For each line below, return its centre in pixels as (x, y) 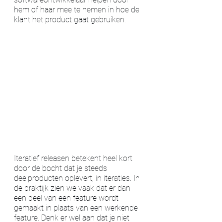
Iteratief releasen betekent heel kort (74, 158)
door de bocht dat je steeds (61, 168)
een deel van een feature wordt (67, 198)
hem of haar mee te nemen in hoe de (78, 9)
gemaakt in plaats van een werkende (77, 208)
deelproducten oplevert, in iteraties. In (78, 178)
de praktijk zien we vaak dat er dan (73, 188)
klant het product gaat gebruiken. (71, 19)
